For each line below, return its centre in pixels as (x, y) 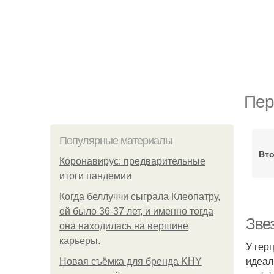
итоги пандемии (95, 176)
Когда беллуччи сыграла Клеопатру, (140, 197)
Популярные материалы (116, 141)
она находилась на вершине (124, 226)
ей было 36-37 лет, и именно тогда (136, 211)
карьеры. (80, 241)
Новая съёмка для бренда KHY (131, 261)
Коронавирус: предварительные (132, 161)
